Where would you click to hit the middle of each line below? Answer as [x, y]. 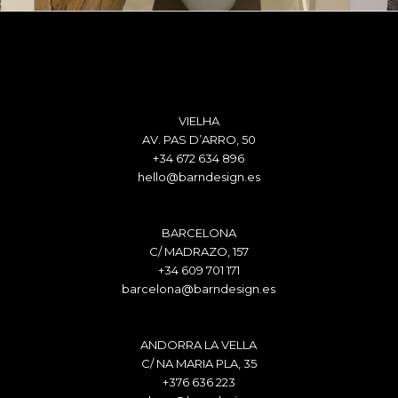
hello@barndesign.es [199, 176]
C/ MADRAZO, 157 [199, 251]
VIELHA [199, 120]
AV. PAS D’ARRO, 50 [199, 139]
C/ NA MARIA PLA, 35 [199, 363]
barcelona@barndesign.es [199, 288]
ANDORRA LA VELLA [199, 344]
